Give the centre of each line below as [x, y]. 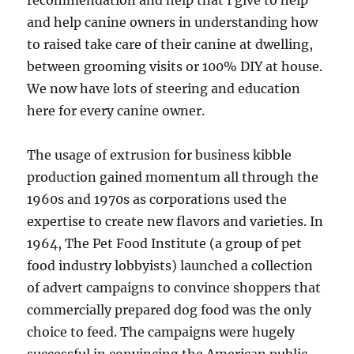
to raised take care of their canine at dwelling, [170, 44]
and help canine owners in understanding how [173, 22]
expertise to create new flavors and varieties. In [175, 221]
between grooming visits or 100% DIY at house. [175, 66]
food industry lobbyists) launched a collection [170, 265]
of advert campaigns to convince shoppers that [174, 288]
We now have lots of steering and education [164, 88]
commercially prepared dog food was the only [169, 310]
